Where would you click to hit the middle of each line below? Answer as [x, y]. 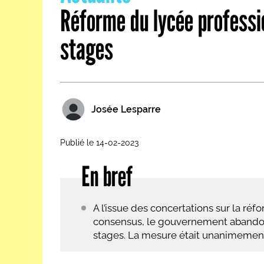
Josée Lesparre [126, 109]
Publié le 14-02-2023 [99, 143]
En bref [107, 176]
